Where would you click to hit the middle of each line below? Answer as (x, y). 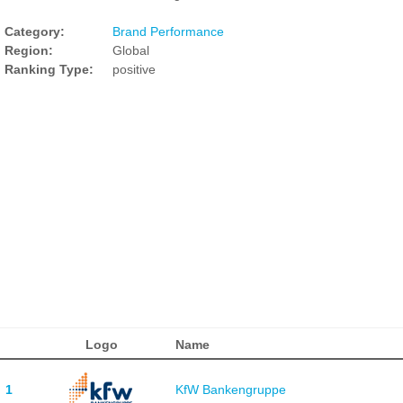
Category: (35, 31)
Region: (29, 50)
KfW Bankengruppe (230, 389)
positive (134, 69)
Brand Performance (168, 31)
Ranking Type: (49, 69)
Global (131, 50)
